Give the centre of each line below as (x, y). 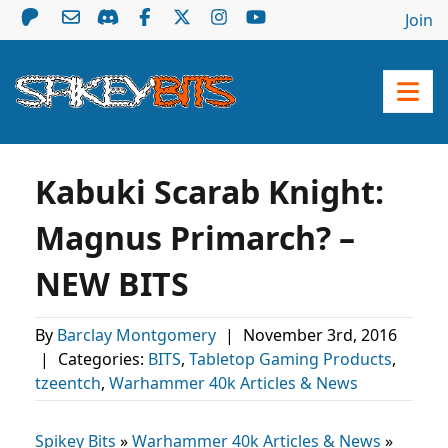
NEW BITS (112, 283)
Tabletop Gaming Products (290, 359)
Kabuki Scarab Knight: (209, 191)
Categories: (101, 359)
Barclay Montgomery (138, 335)
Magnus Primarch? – (195, 237)
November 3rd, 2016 (320, 335)
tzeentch (68, 383)
